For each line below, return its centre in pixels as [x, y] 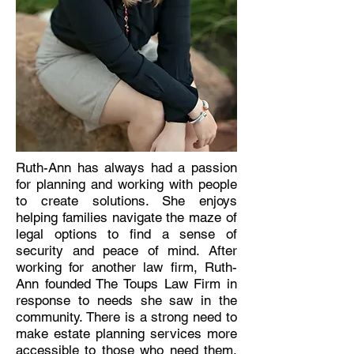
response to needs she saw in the [126, 300]
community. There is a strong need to [126, 317]
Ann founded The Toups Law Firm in [126, 284]
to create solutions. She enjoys [126, 201]
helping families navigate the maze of [126, 217]
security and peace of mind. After [126, 250]
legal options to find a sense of [126, 234]
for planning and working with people [126, 184]
